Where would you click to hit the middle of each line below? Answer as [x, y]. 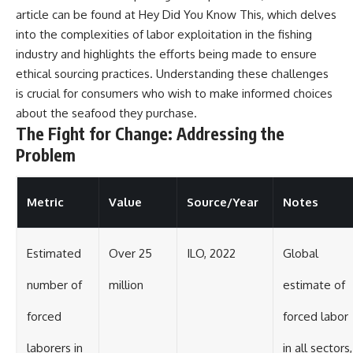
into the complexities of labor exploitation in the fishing [164, 34]
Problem [46, 154]
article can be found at [77, 14]
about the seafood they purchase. [106, 113]
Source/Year [223, 203]
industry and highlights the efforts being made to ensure [166, 54]
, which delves [299, 14]
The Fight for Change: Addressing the [150, 133]
